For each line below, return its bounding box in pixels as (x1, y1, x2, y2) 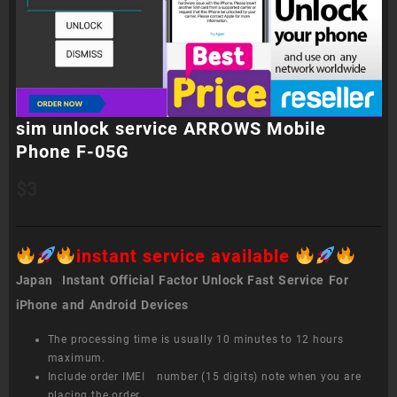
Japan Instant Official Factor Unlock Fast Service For (15, 272, 349, 287)
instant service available (75, 245, 295, 267)
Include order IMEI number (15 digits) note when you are (47, 370, 362, 383)
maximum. (47, 351, 105, 364)
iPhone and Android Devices (15, 297, 189, 312)
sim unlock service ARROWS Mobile (15, 117, 326, 139)
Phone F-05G (15, 140, 129, 162)
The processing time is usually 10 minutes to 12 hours (47, 332, 344, 346)
